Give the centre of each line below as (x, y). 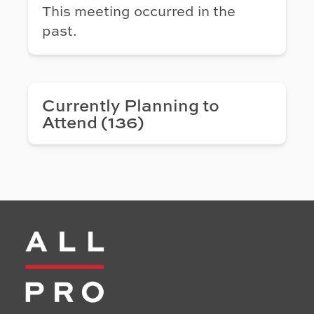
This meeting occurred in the (139, 11)
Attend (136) (93, 122)
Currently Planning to (131, 105)
